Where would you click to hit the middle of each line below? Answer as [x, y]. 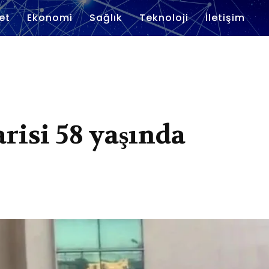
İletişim [225, 18]
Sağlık [106, 18]
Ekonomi [50, 18]
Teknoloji [164, 18]
